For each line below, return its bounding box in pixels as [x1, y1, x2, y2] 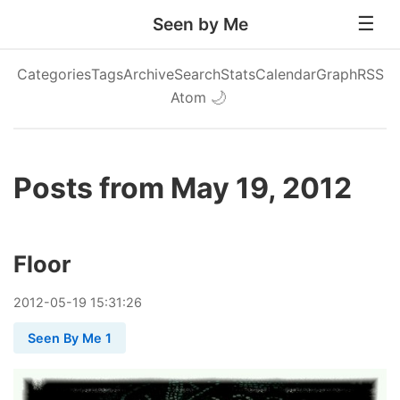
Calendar [254, 65, 316, 83]
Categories [16, 65, 91, 83]
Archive [122, 65, 174, 83]
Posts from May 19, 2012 [13, 171, 352, 205]
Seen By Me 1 [28, 330, 112, 346]
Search [173, 65, 221, 83]
